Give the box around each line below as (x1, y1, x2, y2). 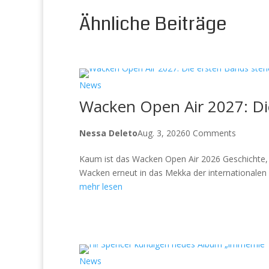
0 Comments (186, 127, 236, 139)
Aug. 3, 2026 (138, 127, 186, 139)
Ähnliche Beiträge (79, 11, 227, 37)
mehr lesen (79, 181, 122, 192)
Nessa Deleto (79, 127, 138, 139)
